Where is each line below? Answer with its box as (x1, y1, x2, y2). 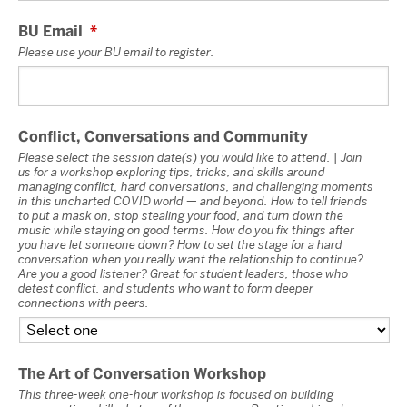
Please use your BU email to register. (18, 43, 214, 60)
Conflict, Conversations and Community (18, 126, 308, 146)
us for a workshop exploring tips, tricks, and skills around (18, 163, 325, 180)
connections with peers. (18, 293, 149, 311)
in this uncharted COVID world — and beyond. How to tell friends (18, 192, 368, 209)
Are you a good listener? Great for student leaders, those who (18, 264, 348, 282)
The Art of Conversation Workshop (18, 363, 266, 383)
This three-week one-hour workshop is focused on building (18, 385, 333, 402)
